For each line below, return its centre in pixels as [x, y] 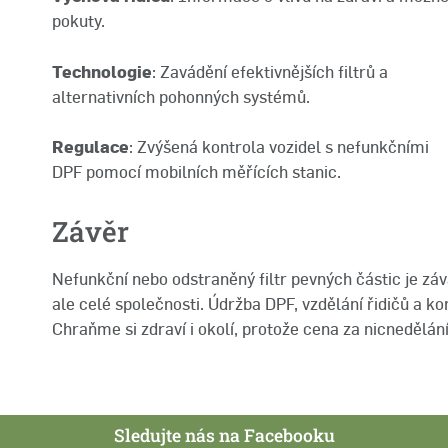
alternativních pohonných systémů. [181, 96]
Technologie [102, 71]
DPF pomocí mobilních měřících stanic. [196, 171]
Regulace [90, 146]
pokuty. [78, 21]
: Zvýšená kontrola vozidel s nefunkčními [279, 146]
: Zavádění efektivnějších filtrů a [270, 71]
